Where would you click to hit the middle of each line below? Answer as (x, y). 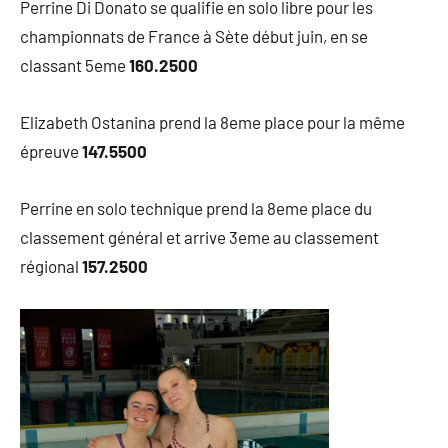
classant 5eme (73, 65)
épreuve (51, 151)
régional (51, 266)
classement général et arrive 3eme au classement (199, 237)
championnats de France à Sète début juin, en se (194, 36)
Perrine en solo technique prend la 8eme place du (196, 208)
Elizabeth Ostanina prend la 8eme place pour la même (212, 122)
